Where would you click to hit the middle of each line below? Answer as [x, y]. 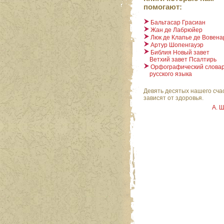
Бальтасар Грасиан [178, 23]
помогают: [163, 7]
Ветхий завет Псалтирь [180, 60]
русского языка [168, 74]
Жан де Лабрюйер [176, 30]
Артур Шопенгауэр [177, 45]
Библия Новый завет [180, 53]
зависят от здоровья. [173, 98]
